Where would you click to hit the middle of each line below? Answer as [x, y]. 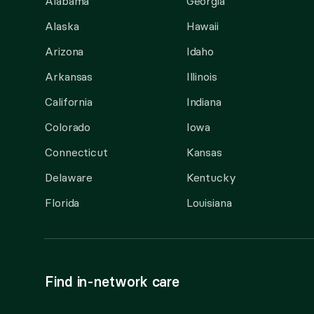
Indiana [204, 102]
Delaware [69, 177]
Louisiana [209, 203]
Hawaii [203, 26]
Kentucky [211, 177]
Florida [62, 203]
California [69, 102]
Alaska [62, 26]
